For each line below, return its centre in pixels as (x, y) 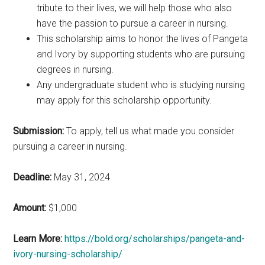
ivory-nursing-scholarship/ (68, 254)
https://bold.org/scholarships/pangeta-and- (155, 238)
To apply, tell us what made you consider (149, 131)
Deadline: (33, 177)
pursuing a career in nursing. (70, 146)
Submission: (39, 131)
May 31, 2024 (81, 177)
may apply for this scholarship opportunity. (125, 100)
